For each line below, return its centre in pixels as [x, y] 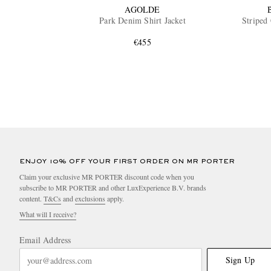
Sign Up [240, 260]
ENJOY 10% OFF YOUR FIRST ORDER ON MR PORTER [127, 162]
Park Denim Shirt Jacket [142, 21]
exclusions [90, 199]
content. [31, 199]
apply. [115, 199]
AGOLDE [142, 10]
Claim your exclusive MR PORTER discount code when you [107, 177]
